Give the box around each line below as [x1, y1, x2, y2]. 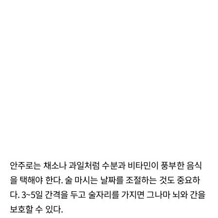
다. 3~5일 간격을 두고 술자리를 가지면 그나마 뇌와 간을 [10, 188, 206, 201]
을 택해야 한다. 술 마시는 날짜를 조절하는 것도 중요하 [10, 173, 200, 186]
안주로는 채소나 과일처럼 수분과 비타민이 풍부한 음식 [10, 159, 202, 172]
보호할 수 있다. [10, 202, 63, 216]
